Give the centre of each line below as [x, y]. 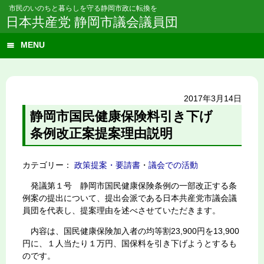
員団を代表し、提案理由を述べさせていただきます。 [121, 210]
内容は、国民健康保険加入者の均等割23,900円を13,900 [131, 231]
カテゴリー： [48, 165]
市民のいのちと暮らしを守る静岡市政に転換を [83, 8]
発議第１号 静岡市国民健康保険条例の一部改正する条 [130, 185]
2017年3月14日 [213, 98]
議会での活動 [173, 165]
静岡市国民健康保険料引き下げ [128, 116]
